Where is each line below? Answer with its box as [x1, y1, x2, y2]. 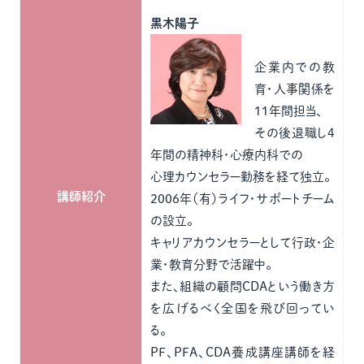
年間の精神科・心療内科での [150, 149, 304, 161]
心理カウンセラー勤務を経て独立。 [150, 171, 331, 183]
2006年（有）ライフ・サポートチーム [150, 193, 336, 205]
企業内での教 [254, 61, 336, 73]
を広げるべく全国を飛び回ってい [150, 302, 336, 314]
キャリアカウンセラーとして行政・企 [150, 236, 336, 249]
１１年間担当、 [254, 105, 323, 117]
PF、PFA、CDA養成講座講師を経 [150, 346, 336, 358]
